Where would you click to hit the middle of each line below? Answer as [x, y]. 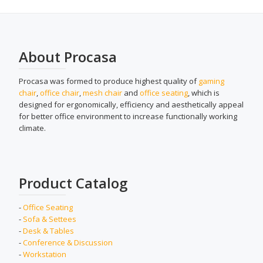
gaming [211, 81]
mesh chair [102, 93]
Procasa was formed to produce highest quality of [109, 81]
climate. [32, 128]
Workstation [45, 254]
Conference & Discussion [68, 242]
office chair [60, 93]
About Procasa [68, 57]
